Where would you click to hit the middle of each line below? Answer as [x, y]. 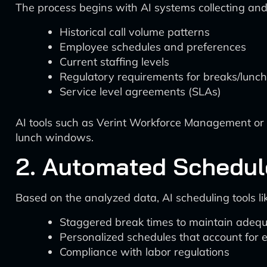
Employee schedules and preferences [153, 47]
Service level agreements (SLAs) [140, 91]
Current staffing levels [114, 62]
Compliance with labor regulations [145, 252]
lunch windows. [55, 137]
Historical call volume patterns [135, 32]
